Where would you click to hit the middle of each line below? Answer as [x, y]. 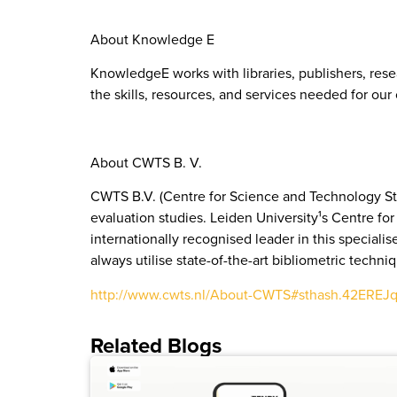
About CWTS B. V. [146, 162]
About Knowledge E [152, 39]
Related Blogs [156, 345]
